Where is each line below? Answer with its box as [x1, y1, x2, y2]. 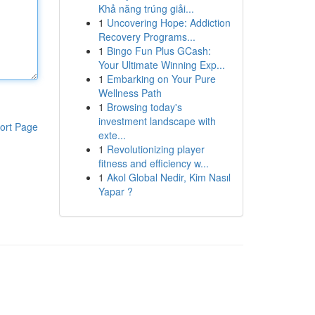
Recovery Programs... [98, 30, 195, 44]
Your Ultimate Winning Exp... [98, 58, 225, 72]
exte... [98, 128, 126, 142]
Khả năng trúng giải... [98, 1, 194, 15]
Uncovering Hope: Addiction [106, 15, 231, 30]
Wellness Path [98, 86, 162, 100]
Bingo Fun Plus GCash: [106, 44, 211, 58]
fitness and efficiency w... [98, 156, 209, 170]
